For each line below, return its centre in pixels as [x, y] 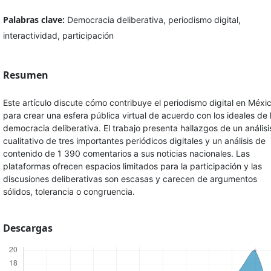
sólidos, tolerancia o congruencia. [69, 192]
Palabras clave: [35, 20]
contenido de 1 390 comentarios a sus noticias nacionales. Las [126, 154]
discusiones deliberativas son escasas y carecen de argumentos [130, 179]
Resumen [25, 75]
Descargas [28, 228]
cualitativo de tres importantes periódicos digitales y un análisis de [134, 141]
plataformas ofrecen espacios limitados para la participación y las [132, 166]
